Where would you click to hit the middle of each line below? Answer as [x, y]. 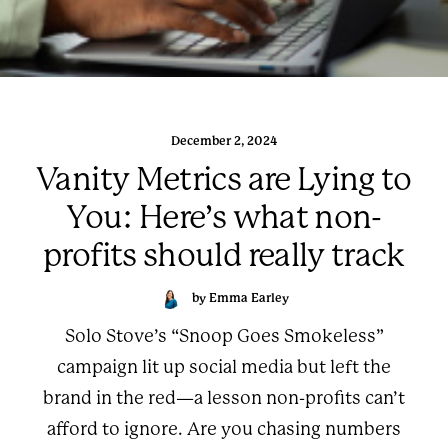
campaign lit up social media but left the [224, 367]
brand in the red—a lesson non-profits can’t [224, 398]
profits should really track [224, 255]
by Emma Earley [240, 298]
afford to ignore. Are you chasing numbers [224, 429]
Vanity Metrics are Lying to [224, 179]
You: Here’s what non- [224, 217]
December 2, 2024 [224, 141]
